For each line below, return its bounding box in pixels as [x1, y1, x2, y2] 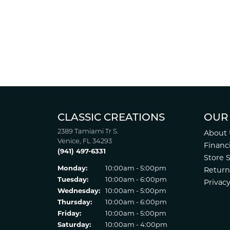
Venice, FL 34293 [57, 138, 112, 145]
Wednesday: [57, 186, 100, 195]
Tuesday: [57, 175, 88, 183]
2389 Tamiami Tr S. [57, 128, 119, 135]
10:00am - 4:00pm [105, 220, 167, 228]
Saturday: [57, 220, 91, 228]
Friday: [57, 209, 81, 217]
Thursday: [57, 198, 92, 206]
